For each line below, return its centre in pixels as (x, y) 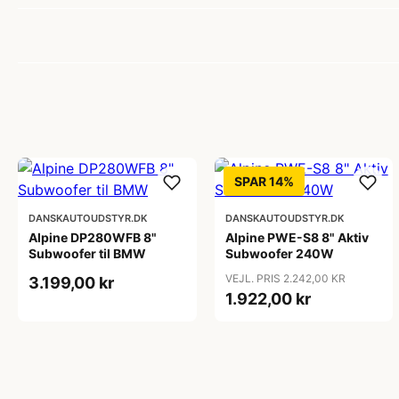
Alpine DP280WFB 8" (93, 237)
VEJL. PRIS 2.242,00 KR (285, 278)
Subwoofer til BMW (87, 253)
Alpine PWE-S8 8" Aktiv (297, 237)
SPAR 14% (264, 181)
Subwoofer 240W (279, 253)
